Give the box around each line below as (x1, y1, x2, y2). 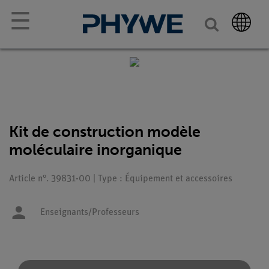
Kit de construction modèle (9, 122, 201, 141)
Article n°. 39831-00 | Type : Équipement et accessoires (9, 174, 232, 184)
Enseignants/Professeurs (40, 208, 139, 217)
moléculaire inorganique (9, 141, 182, 159)
